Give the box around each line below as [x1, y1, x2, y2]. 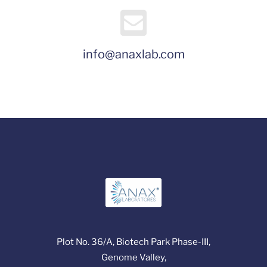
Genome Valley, [101, 252, 166, 263]
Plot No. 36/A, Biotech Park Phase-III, [57, 236, 210, 247]
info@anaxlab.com [82, 46, 185, 61]
